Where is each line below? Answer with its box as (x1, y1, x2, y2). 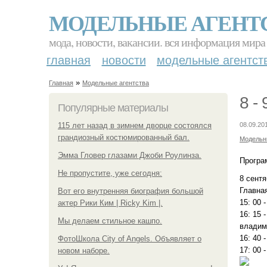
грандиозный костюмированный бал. (58, 132, 190, 142)
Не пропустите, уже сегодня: (58, 168, 162, 178)
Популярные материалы (58, 101, 168, 114)
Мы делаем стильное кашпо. (58, 216, 162, 225)
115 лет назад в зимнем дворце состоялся (58, 120, 212, 130)
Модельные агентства (82, 79, 149, 86)
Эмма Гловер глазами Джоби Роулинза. (58, 150, 201, 160)
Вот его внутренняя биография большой (58, 186, 203, 195)
